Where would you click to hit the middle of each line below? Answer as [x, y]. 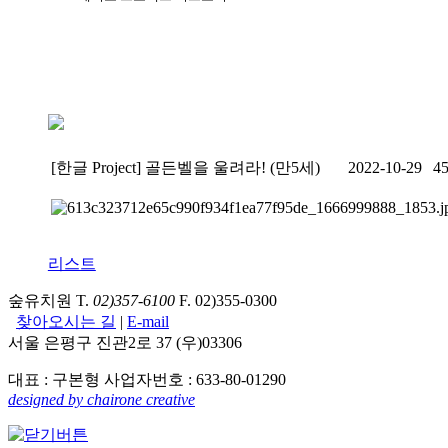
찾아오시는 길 [66, 322]
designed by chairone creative [101, 400]
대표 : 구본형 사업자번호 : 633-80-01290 [147, 380]
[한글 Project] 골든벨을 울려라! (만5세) [185, 168]
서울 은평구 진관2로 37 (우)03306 [129, 343]
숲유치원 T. [50, 301]
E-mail [148, 322]
